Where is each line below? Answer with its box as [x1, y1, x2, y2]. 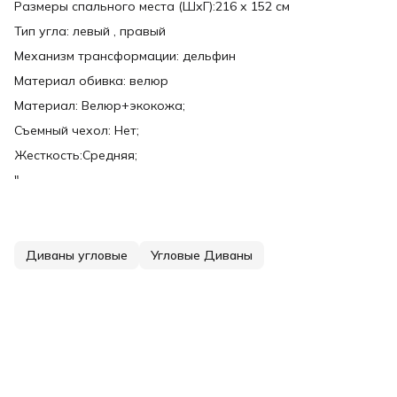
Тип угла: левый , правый [14, 23, 166, 40]
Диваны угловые [26, 247, 128, 264]
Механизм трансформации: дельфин [14, 48, 236, 65]
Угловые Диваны [151, 247, 253, 264]
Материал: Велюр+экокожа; [14, 97, 185, 114]
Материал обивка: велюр [14, 73, 168, 90]
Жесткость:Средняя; [14, 147, 137, 164]
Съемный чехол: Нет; [14, 122, 139, 139]
